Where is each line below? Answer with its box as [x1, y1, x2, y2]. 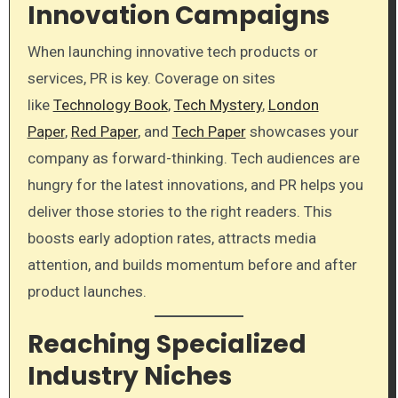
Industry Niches [27, 359, 232, 394]
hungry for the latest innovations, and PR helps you [27, 175, 363, 194]
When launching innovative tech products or [27, 42, 318, 60]
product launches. [27, 282, 147, 300]
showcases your [245, 122, 359, 140]
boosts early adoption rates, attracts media [27, 228, 316, 247]
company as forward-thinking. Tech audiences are [27, 148, 360, 167]
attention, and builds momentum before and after [27, 255, 357, 274]
